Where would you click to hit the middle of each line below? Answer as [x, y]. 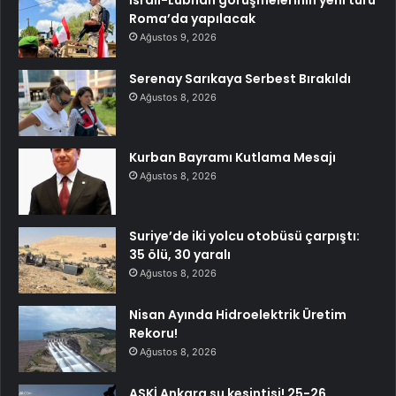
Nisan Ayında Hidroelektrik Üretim [238, 315]
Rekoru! [153, 334]
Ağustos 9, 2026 [178, 38]
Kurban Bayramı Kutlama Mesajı [232, 158]
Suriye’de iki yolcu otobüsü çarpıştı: [244, 236]
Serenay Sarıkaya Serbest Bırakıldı [240, 79]
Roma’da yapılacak [192, 19]
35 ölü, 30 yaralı [180, 255]
